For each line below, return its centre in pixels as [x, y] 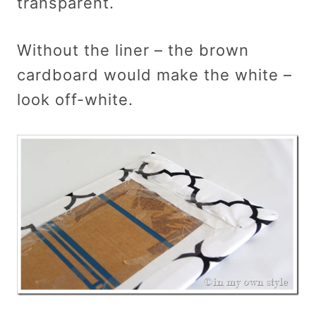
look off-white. [75, 99]
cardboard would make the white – [154, 74]
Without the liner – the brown [133, 50]
